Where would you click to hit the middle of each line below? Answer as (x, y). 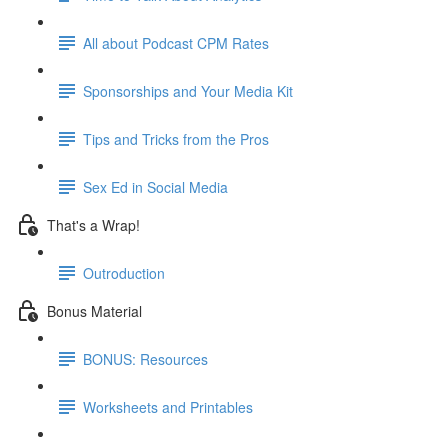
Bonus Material (94, 310)
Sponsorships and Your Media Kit (188, 90)
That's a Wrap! (93, 224)
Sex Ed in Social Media (155, 186)
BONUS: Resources (145, 358)
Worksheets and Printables (168, 406)
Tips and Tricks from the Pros (176, 138)
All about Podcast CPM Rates (176, 42)
